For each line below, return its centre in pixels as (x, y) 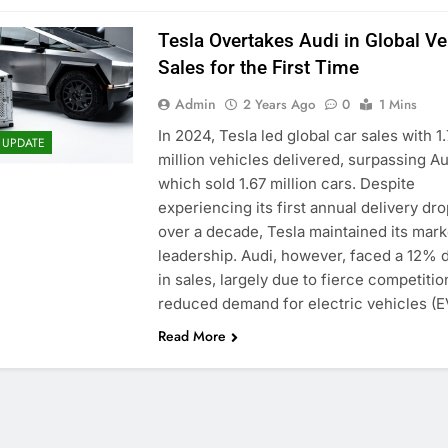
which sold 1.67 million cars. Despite (286, 183)
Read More (191, 335)
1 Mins (397, 104)
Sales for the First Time (258, 67)
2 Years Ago (278, 104)
